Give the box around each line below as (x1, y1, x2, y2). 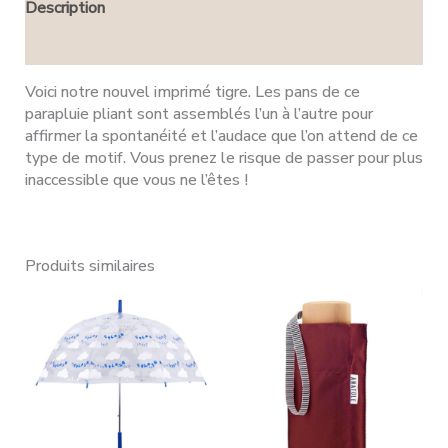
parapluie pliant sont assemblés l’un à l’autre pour (25, 102, 373, 125)
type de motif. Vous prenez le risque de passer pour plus (25, 146, 423, 169)
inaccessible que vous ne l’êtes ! (25, 168, 248, 191)
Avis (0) (25, 34, 80, 57)
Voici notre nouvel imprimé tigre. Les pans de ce (25, 80, 360, 103)
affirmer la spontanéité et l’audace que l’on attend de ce (25, 124, 418, 147)
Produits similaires (25, 254, 155, 277)
